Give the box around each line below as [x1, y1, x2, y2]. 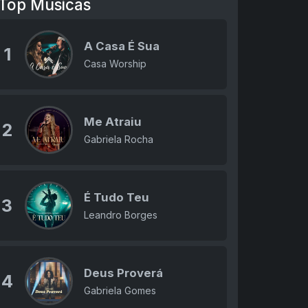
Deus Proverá [83, 266, 163, 280]
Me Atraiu [83, 115, 142, 129]
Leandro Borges [83, 209, 157, 221]
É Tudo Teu [83, 190, 149, 204]
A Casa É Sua [83, 39, 159, 53]
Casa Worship [83, 58, 146, 69]
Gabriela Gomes [83, 285, 156, 296]
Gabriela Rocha [83, 133, 153, 145]
